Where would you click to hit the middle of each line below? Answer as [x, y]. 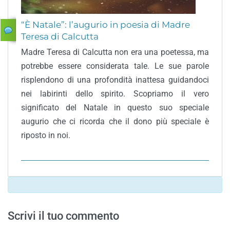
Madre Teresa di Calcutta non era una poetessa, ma [115, 52]
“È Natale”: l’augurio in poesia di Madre [106, 25]
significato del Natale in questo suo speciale [115, 108]
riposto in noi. [46, 135]
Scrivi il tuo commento [63, 216]
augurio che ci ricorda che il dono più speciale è [115, 121]
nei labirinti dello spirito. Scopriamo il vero [115, 94]
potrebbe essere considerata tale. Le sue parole [115, 66]
